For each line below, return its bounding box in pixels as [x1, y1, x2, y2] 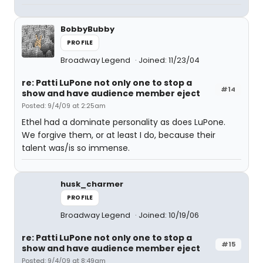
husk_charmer [60, 178, 123, 190]
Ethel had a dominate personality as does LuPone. [22, 116, 225, 128]
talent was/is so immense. [22, 142, 130, 154]
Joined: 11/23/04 [139, 55, 200, 66]
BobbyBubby [60, 23, 114, 35]
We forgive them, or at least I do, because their [22, 129, 215, 141]
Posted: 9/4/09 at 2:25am [22, 101, 106, 110]
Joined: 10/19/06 [139, 210, 199, 221]
